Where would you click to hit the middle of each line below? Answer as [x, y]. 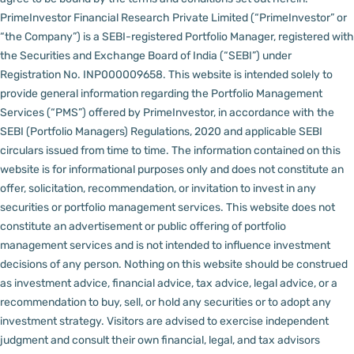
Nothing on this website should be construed [236, 265]
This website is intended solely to [250, 75]
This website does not [281, 208]
